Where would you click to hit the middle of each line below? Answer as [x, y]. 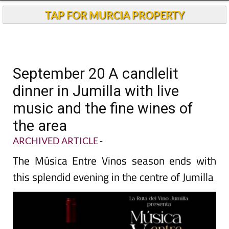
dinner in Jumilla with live [96, 91]
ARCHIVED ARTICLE [55, 141]
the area [40, 126]
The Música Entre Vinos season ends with [114, 161]
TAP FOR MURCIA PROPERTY [114, 15]
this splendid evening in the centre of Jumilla [113, 177]
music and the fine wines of [103, 108]
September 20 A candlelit [96, 74]
